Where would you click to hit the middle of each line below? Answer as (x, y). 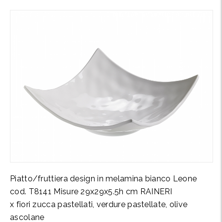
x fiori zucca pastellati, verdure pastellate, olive (99, 204)
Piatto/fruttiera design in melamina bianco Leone (104, 179)
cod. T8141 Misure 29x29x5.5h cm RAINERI (91, 192)
